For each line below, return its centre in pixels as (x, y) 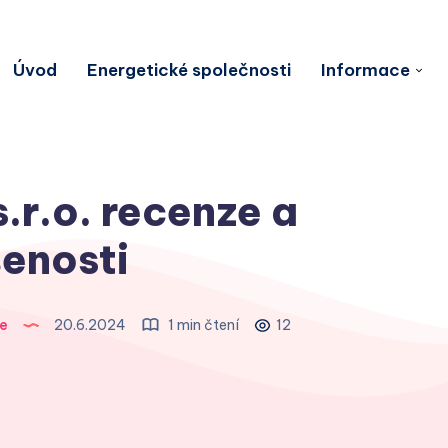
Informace (365, 69)
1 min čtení (201, 325)
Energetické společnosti (189, 69)
